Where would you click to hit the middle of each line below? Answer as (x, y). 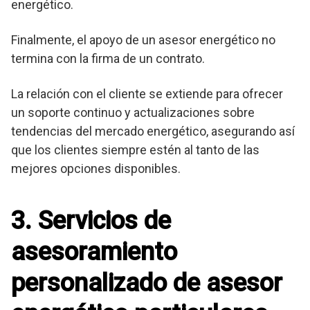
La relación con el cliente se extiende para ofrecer (147, 94)
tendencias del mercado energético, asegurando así (153, 131)
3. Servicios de (91, 221)
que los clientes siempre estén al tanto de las (135, 150)
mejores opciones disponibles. (96, 169)
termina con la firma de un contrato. (108, 59)
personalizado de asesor (147, 283)
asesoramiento (94, 252)
